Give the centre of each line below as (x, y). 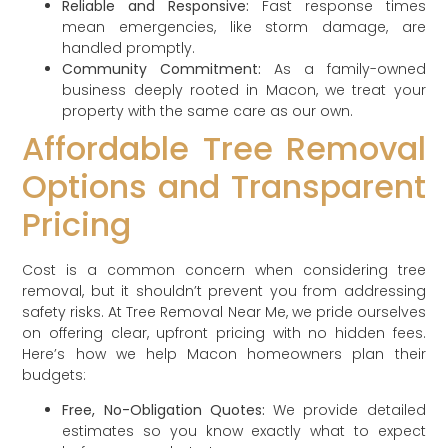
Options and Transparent (224, 186)
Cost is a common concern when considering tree (224, 269)
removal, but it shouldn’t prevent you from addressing (224, 290)
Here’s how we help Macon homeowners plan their (224, 353)
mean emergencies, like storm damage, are (244, 26)
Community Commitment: (162, 68)
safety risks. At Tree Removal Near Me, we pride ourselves (224, 311)
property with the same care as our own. (208, 110)
